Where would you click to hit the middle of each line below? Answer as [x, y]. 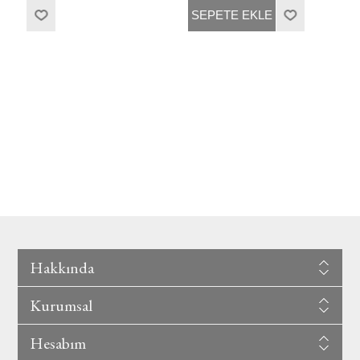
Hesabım [57, 343]
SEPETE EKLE [231, 15]
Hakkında [61, 267]
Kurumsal [61, 305]
